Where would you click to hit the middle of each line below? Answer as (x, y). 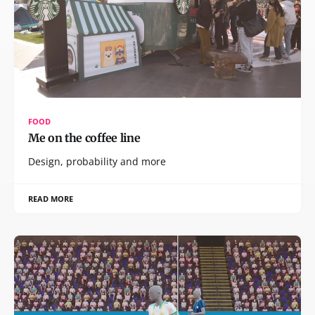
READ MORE (51, 198)
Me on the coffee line (84, 137)
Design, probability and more (97, 161)
